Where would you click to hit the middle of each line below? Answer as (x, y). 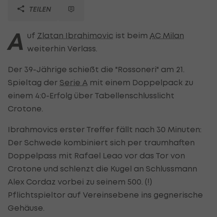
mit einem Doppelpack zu (140, 82)
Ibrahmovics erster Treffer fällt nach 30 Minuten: (105, 129)
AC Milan (167, 35)
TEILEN (39, 9)
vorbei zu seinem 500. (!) (104, 181)
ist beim (132, 35)
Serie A (74, 82)
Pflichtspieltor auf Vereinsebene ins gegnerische (105, 194)
